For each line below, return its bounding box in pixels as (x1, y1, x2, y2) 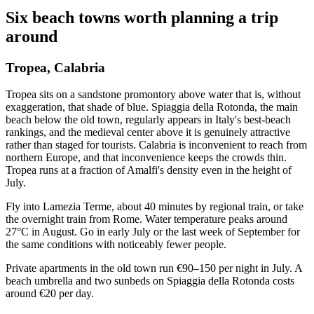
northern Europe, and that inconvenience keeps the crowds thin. (6, 151, 287, 164)
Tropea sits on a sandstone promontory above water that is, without (6, 88, 301, 101)
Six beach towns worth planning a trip (6, 8, 278, 27)
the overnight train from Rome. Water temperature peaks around (6, 213, 287, 226)
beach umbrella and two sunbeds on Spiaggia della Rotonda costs (6, 275, 294, 287)
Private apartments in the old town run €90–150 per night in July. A (6, 262, 302, 275)
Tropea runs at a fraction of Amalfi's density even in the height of (6, 164, 292, 177)
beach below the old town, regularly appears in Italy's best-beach (6, 114, 291, 126)
